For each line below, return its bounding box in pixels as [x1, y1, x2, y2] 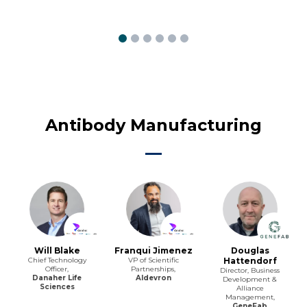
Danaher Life [32, 273, 82, 282]
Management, [225, 292, 275, 302]
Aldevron [135, 273, 171, 282]
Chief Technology [27, 255, 86, 265]
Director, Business [220, 265, 280, 275]
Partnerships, [131, 264, 176, 273]
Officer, [45, 264, 69, 273]
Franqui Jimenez [114, 245, 193, 256]
